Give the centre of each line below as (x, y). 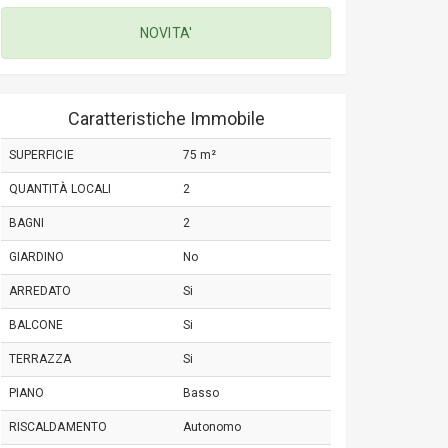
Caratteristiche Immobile (166, 118)
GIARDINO (37, 257)
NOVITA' (166, 33)
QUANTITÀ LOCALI (60, 189)
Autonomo (212, 427)
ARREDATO (40, 291)
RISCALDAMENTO (58, 427)
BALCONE (36, 325)
